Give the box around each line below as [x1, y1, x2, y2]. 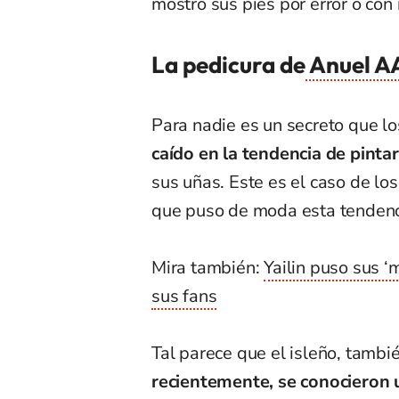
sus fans [151, 284, 217, 309]
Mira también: [151, 256, 265, 281]
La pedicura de [151, 50, 305, 80]
